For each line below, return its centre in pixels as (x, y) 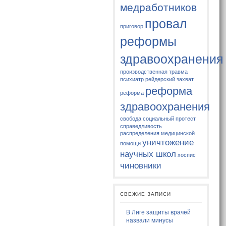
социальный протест (169, 119)
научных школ (148, 154)
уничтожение (168, 143)
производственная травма (154, 72)
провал (166, 24)
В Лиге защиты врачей (159, 213)
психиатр (132, 79)
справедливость (141, 126)
